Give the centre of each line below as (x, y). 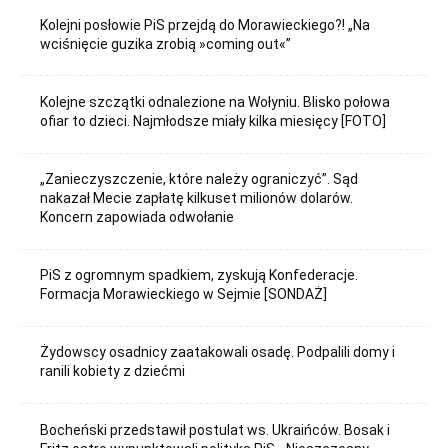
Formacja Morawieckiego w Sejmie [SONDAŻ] (184, 294)
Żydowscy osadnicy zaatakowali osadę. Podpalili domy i (218, 352)
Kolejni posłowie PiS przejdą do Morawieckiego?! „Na (205, 24)
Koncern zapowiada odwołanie (137, 217)
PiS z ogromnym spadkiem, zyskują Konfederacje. (199, 275)
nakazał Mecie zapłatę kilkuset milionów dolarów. (197, 198)
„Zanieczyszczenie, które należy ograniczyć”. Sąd (199, 179)
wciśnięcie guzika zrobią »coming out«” (166, 43)
